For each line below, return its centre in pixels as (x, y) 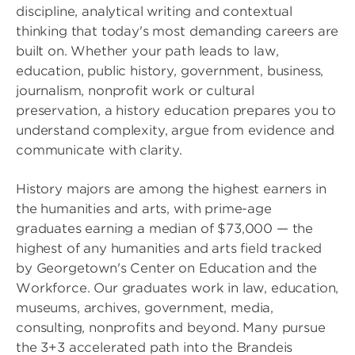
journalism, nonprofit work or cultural (135, 90)
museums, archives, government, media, (145, 307)
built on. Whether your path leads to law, (147, 51)
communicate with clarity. (99, 150)
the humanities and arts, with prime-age (144, 208)
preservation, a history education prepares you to (176, 110)
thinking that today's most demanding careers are (177, 31)
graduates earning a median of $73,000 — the (165, 228)
